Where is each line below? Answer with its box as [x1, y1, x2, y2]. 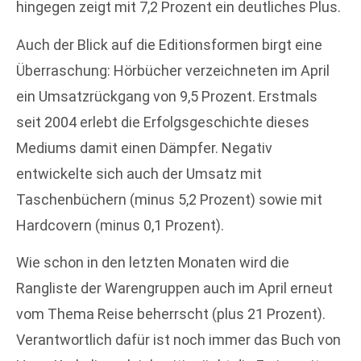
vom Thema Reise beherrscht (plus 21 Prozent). [16, 305, 326, 323]
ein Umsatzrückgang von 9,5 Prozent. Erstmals [16, 87, 317, 105]
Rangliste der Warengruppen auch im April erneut [16, 280, 333, 297]
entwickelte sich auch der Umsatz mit [16, 164, 262, 182]
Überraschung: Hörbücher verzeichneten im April [16, 61, 330, 79]
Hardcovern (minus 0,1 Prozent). [16, 216, 224, 234]
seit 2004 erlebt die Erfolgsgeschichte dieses [16, 113, 309, 131]
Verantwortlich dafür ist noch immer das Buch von [16, 331, 341, 349]
